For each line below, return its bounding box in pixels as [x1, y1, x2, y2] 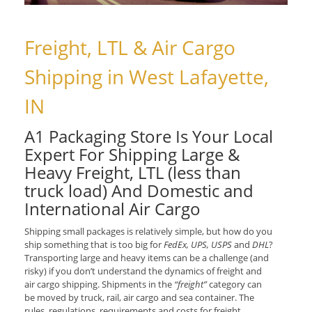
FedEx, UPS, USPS [164, 238, 232, 251]
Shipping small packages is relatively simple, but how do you [24, 225, 272, 238]
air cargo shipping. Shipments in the [24, 278, 172, 291]
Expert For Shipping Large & [24, 143, 240, 166]
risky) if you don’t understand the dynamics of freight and [24, 265, 262, 278]
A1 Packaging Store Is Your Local [24, 125, 273, 148]
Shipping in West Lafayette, [24, 63, 269, 91]
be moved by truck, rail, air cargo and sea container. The [24, 291, 254, 304]
